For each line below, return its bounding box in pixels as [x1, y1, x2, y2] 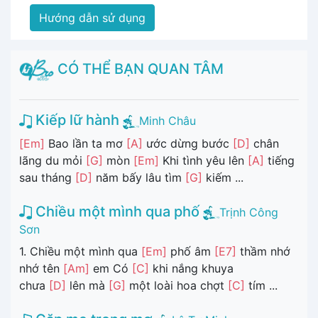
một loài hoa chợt [126, 278, 228, 293]
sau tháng [19, 170, 75, 185]
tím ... [245, 278, 278, 293]
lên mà [66, 278, 109, 293]
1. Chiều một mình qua [19, 244, 141, 259]
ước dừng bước [143, 136, 233, 150]
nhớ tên [19, 261, 63, 276]
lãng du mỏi [19, 153, 86, 168]
